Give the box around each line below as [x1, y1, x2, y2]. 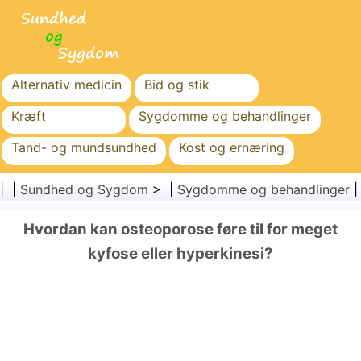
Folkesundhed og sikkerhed [139, 202, 305, 218]
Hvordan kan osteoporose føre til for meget [23, 220, 338, 239]
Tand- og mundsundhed [11, 139, 156, 156]
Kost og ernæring [179, 139, 284, 156]
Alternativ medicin [11, 77, 122, 93]
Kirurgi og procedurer [11, 234, 143, 250]
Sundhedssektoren [139, 171, 251, 187]
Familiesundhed [11, 171, 106, 187]
